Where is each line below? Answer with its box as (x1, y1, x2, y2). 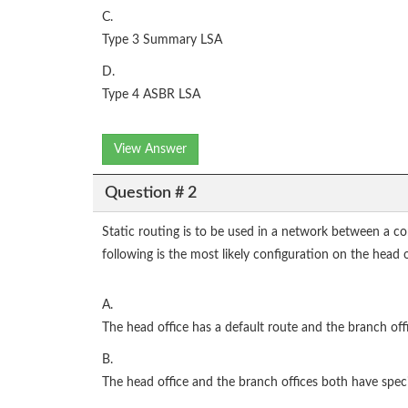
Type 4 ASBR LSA (102, 88, 200, 102)
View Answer (114, 143, 187, 157)
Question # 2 (104, 184, 197, 201)
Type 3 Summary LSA (102, 34, 222, 47)
